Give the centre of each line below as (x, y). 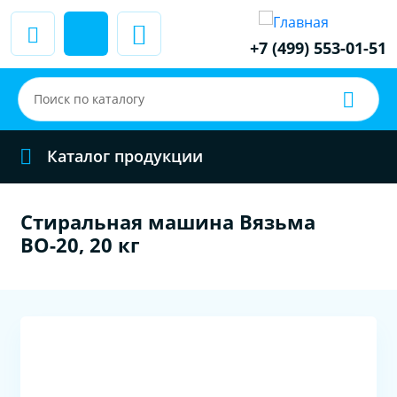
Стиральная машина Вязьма (168, 221)
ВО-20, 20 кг (81, 244)
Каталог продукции (125, 156)
